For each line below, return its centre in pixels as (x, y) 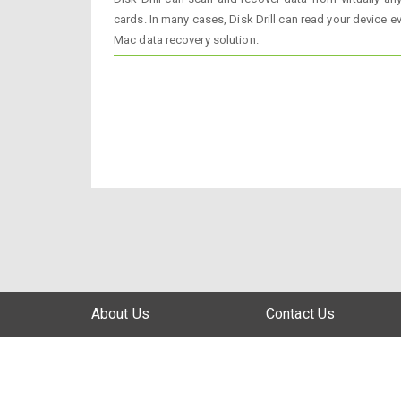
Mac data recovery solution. (186, 40)
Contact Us (300, 314)
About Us (120, 314)
